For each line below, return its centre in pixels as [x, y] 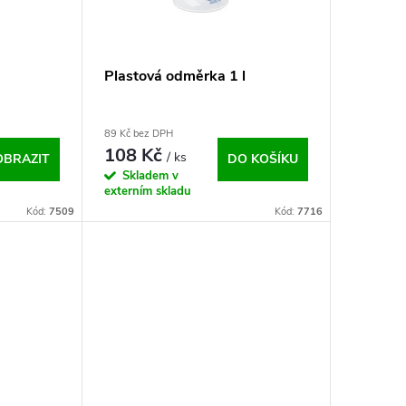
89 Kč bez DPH [138, 134]
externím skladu [147, 192]
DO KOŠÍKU [262, 159]
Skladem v [150, 176]
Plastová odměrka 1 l [174, 77]
